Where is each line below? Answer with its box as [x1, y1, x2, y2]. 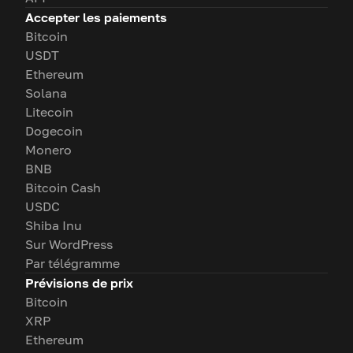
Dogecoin [25, 123, 83, 139]
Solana [25, 85, 67, 102]
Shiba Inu [25, 217, 82, 234]
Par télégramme [25, 255, 120, 272]
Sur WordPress [25, 236, 113, 253]
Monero [25, 142, 72, 158]
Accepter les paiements [25, 9, 167, 26]
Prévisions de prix [25, 275, 133, 292]
